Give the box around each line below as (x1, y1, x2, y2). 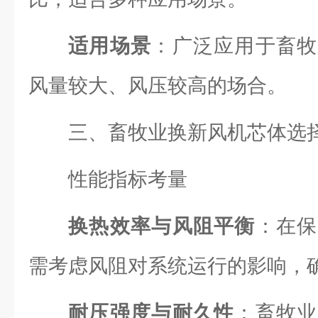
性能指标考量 (68, 168, 187, 190)
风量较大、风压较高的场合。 (28, 75, 287, 97)
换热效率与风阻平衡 (68, 215, 256, 237)
